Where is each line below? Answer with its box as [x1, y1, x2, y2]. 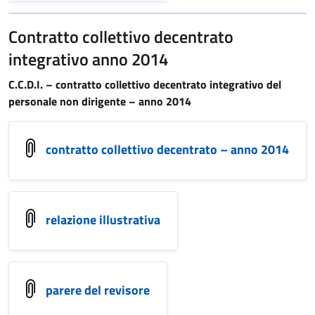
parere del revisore [46, 280, 150, 300]
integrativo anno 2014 [8, 46, 168, 72]
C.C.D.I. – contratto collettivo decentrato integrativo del [8, 76, 281, 93]
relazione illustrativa [46, 210, 160, 229]
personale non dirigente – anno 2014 [8, 93, 191, 110]
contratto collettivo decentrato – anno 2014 [46, 139, 289, 159]
